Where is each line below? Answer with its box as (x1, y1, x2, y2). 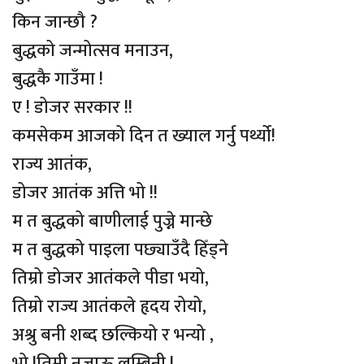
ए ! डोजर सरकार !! (12, 92, 132, 123)
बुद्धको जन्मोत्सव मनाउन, (12, 35, 173, 66)
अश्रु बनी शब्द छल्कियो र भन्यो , (12, 319, 214, 350)
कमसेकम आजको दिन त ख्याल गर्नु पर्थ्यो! (12, 120, 275, 151)
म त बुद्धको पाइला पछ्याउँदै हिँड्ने (12, 234, 228, 265)
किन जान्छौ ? (12, 6, 97, 37)
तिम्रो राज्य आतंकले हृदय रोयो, (12, 291, 206, 322)
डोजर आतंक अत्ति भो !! (12, 177, 158, 208)
